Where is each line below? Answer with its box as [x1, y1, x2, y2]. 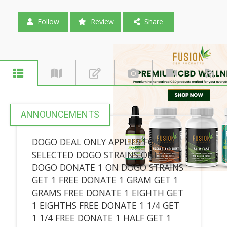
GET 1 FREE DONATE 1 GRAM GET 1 [31, 173, 178, 186]
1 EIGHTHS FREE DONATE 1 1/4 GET [31, 199, 179, 211]
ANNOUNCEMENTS [20, 108, 99, 120]
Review [88, 17, 114, 26]
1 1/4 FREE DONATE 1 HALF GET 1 [31, 211, 171, 224]
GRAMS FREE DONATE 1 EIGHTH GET [31, 186, 183, 199]
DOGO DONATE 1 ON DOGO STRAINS [31, 161, 183, 173]
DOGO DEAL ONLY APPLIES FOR [31, 135, 160, 148]
